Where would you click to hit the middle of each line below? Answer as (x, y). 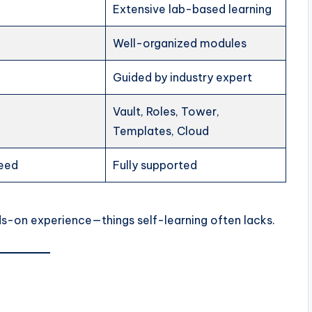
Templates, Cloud (161, 131)
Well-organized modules (180, 44)
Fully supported (155, 165)
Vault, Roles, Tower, (166, 112)
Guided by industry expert (183, 78)
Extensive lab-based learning (193, 9)
